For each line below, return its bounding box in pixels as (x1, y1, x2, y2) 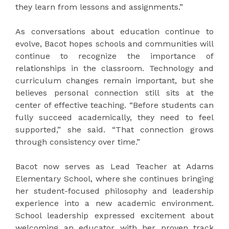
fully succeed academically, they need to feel (15, 112, 214, 123)
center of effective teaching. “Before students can (15, 100, 214, 110)
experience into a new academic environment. (15, 198, 214, 209)
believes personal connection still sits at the (15, 88, 214, 98)
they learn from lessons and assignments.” (15, 2, 183, 12)
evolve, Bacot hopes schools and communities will (15, 39, 214, 49)
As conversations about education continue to (15, 27, 214, 37)
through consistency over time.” (15, 137, 140, 147)
